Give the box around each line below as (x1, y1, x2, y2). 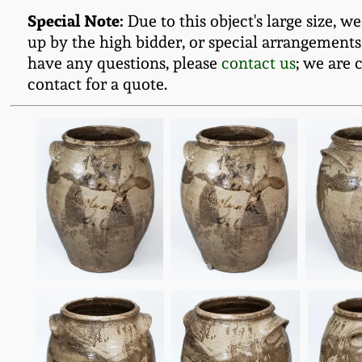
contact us (221, 53, 296, 73)
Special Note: (27, 10, 124, 32)
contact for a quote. (27, 74, 167, 94)
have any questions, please (27, 53, 221, 73)
